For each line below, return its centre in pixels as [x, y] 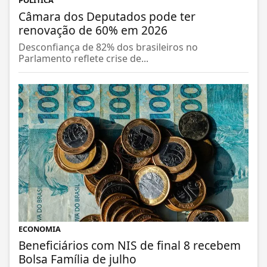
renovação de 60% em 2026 [93, 30]
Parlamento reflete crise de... [83, 59]
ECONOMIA [40, 229]
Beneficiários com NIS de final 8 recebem [130, 245]
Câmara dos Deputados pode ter [107, 17]
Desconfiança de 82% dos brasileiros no [108, 47]
